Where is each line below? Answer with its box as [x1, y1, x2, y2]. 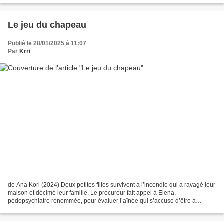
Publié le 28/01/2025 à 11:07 [8, 39, 86, 47]
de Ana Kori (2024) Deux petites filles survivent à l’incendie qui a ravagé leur [8, 181, 215, 189]
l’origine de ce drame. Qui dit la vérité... [8, 205, 113, 213]
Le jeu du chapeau [8, 19, 86, 30]
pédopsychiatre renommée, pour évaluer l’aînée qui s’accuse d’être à [8, 197, 196, 205]
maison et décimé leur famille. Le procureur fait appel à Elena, [8, 189, 176, 197]
